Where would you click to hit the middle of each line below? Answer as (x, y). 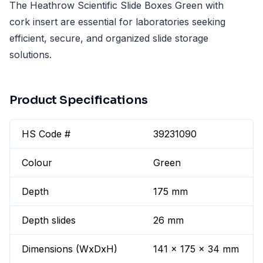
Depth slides (49, 220)
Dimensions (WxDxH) (70, 249)
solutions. (31, 55)
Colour (37, 163)
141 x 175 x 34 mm (196, 249)
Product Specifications (79, 100)
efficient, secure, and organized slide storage (109, 38)
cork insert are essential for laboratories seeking (117, 22)
